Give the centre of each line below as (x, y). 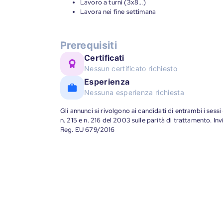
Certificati (104, 58)
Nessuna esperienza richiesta (134, 92)
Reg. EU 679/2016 (88, 130)
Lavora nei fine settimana (118, 12)
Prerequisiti (89, 45)
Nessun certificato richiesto (131, 68)
